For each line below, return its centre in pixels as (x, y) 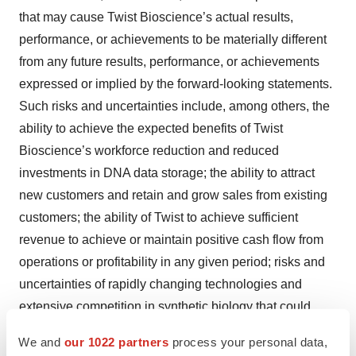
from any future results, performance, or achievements (169, 62)
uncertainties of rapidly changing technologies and (161, 284)
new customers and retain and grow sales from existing (173, 195)
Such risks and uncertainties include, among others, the (174, 106)
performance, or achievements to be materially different (173, 40)
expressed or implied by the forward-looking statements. (176, 84)
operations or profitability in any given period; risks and (172, 262)
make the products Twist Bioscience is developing (159, 329)
